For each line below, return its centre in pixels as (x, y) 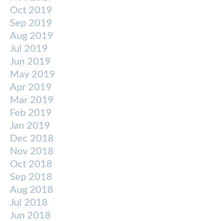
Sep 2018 (31, 177)
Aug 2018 (32, 190)
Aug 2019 (32, 36)
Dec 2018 (32, 138)
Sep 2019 (31, 23)
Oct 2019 (31, 10)
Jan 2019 (30, 126)
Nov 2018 (32, 151)
